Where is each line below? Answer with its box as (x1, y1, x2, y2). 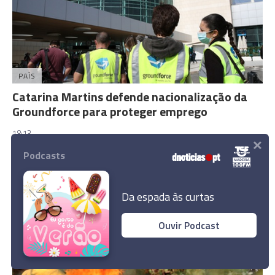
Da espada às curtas (122, 188, 214, 205)
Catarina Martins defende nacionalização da (12, 87, 247, 106)
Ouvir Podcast (158, 217, 220, 233)
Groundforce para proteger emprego (12, 102, 207, 121)
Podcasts (23, 148, 65, 163)
